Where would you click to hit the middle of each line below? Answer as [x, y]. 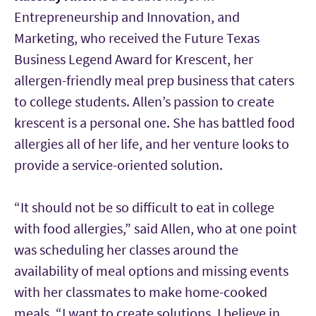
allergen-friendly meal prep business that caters [154, 80]
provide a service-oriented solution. [121, 164]
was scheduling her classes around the [126, 249]
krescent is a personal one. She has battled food [154, 122]
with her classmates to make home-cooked [141, 291]
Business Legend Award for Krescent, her [134, 59]
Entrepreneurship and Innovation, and [127, 16]
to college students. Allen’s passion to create [144, 101]
